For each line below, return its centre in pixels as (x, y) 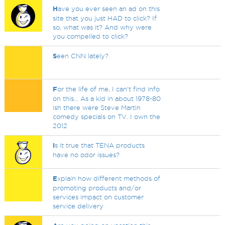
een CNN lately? (83, 56)
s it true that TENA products (100, 145)
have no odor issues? (86, 155)
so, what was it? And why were (102, 27)
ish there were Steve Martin (97, 107)
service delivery (78, 206)
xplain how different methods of (109, 178)
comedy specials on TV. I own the (107, 117)
